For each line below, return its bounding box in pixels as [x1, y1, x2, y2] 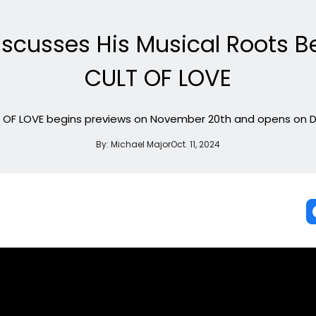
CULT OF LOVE [85, 62, 231, 95]
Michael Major [111, 138, 171, 150]
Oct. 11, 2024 [171, 138, 220, 150]
